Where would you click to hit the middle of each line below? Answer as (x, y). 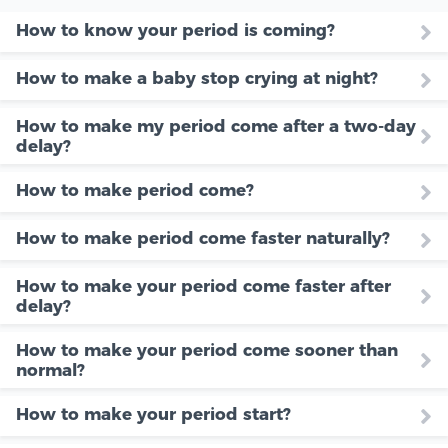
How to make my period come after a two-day (216, 125)
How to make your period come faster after (203, 285)
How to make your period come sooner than (207, 349)
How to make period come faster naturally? (203, 237)
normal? (50, 369)
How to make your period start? (153, 413)
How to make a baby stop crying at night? (197, 77)
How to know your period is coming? (175, 29)
